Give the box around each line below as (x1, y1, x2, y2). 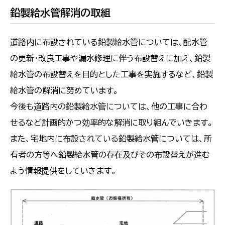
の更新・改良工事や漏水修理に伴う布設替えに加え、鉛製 (10, 54, 210, 62)
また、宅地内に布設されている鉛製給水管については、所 (10, 134, 212, 143)
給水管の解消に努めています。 (10, 86, 119, 94)
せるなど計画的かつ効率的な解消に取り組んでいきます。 (10, 118, 213, 127)
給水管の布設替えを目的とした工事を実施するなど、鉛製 (10, 70, 213, 78)
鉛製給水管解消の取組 (10, 8, 110, 18)
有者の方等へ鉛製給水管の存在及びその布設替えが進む (10, 150, 210, 159)
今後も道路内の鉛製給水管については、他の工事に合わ (10, 102, 207, 110)
